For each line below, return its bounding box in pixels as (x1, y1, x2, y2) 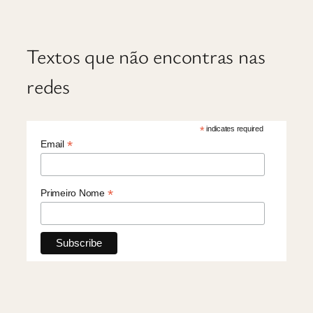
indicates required (204, 124, 263, 133)
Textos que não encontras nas (27, 41, 265, 69)
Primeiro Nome (41, 187, 108, 198)
